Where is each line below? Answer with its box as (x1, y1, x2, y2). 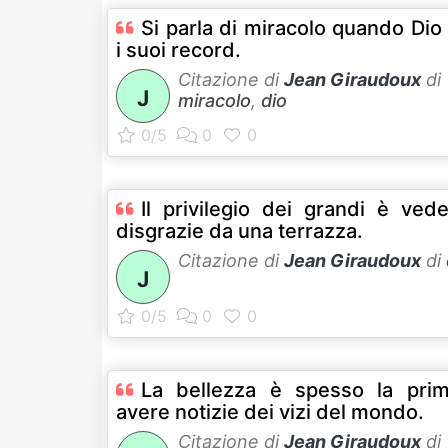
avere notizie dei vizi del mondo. (116, 399, 424, 424)
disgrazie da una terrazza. (116, 218, 363, 243)
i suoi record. (116, 37, 241, 62)
